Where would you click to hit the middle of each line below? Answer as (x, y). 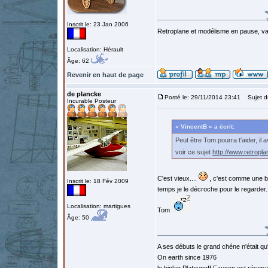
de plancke (84, 94)
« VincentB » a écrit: (205, 127)
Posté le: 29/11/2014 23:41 (202, 97)
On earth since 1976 (187, 257)
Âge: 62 (79, 61)
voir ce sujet (194, 152)
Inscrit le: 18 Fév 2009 (98, 181)
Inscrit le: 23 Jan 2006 (98, 24)
